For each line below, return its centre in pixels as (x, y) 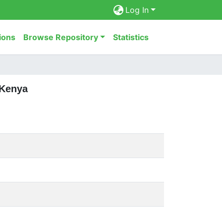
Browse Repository (61, 37)
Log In (137, 10)
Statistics (131, 37)
